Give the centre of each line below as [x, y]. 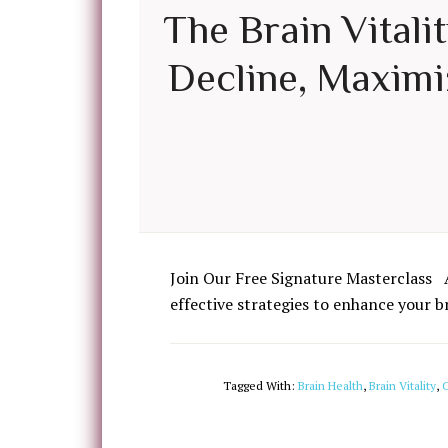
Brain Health [330, 385]
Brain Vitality [402, 385]
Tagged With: [260, 385]
